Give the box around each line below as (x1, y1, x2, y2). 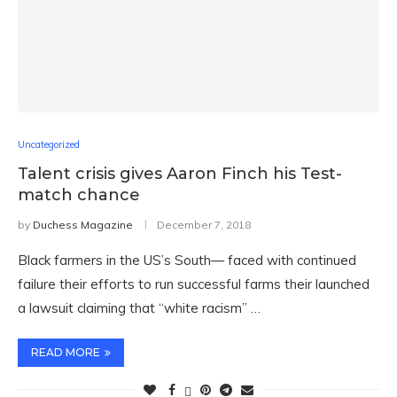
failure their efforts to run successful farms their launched (18, 276, 370, 292)
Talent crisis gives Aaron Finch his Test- (18, 164, 342, 183)
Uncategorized (18, 138, 80, 151)
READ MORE (31, 346, 100, 359)
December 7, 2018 (157, 218, 251, 231)
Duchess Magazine (33, 218, 133, 231)
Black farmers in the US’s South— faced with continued (18, 252, 356, 269)
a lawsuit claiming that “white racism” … (18, 300, 261, 316)
